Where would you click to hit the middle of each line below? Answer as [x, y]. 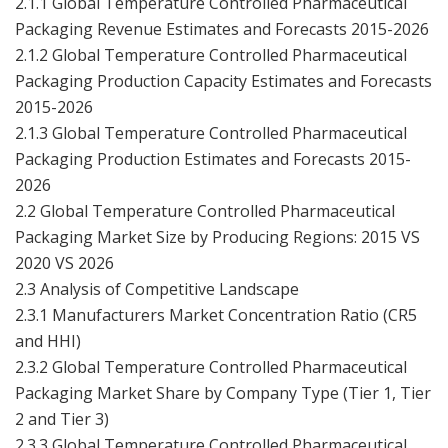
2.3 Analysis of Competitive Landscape [157, 288]
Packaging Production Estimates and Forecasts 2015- [213, 158]
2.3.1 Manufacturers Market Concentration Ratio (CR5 [216, 314]
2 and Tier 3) [62, 418]
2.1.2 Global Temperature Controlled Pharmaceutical [211, 54]
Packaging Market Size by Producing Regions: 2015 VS [217, 236]
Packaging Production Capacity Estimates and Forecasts [223, 80]
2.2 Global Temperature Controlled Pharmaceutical [205, 210]
